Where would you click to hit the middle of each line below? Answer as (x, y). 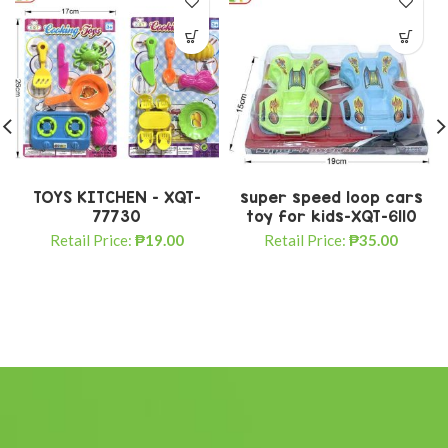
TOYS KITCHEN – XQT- (117, 197)
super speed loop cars (331, 197)
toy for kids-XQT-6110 (331, 216)
